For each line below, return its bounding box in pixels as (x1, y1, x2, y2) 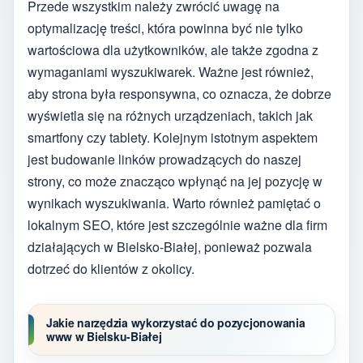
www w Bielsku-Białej (46, 327, 162, 344)
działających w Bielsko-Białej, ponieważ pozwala (28, 237, 312, 256)
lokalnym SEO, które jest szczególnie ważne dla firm (28, 215, 327, 234)
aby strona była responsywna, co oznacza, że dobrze (28, 83, 331, 103)
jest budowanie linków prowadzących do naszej (28, 149, 301, 169)
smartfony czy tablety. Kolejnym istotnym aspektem (28, 127, 318, 147)
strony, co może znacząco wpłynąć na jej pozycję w (28, 171, 322, 190)
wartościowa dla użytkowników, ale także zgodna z (28, 40, 318, 59)
